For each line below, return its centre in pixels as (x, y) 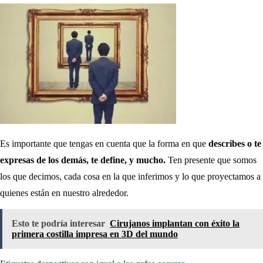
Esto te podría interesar (58, 223)
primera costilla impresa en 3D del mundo (95, 234)
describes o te (234, 143)
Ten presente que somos (211, 160)
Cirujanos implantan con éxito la (175, 223)
